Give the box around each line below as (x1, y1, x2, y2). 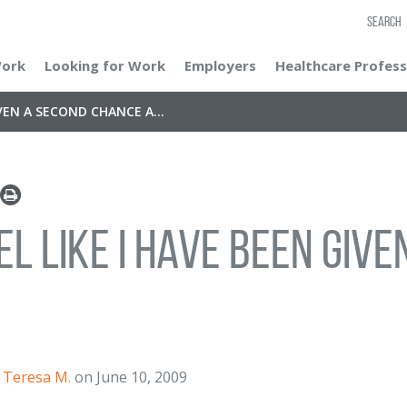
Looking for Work (45, 56, 165, 74)
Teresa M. (3, 367, 71, 387)
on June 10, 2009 (71, 367, 187, 387)
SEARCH (367, 14, 402, 29)
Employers (184, 56, 256, 74)
